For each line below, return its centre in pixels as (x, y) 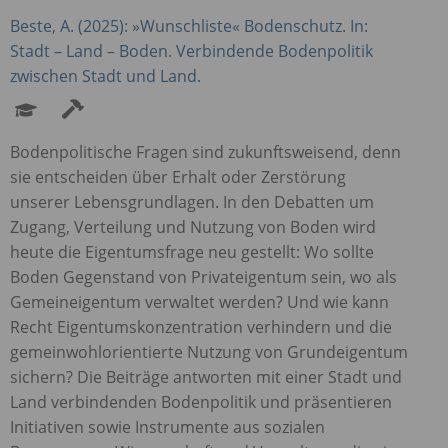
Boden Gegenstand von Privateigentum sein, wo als (203, 276)
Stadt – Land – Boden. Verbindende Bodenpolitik (191, 50)
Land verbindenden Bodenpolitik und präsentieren (201, 401)
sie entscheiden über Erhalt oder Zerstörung (178, 176)
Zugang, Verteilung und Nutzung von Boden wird (193, 226)
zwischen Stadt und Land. (105, 75)
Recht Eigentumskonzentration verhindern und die (201, 326)
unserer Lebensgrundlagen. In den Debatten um (192, 201)
